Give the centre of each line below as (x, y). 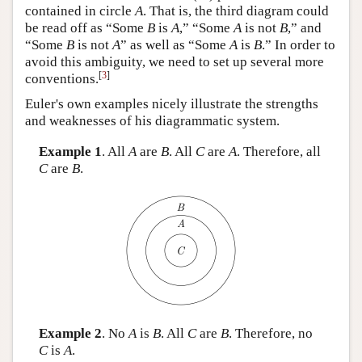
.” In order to (299, 45)
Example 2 (70, 333)
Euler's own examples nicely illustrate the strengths (172, 104)
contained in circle (80, 11)
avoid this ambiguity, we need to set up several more (175, 62)
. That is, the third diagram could (236, 11)
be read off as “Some (86, 28)
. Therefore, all (278, 151)
